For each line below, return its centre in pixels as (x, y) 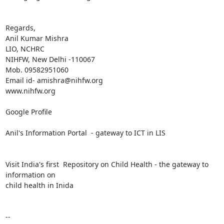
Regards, (20, 28)
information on (31, 175)
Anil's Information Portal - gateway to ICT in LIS (85, 133)
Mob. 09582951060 (37, 70)
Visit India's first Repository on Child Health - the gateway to (107, 164)
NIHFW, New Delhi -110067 (50, 59)
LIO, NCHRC (25, 49)
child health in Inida (39, 185)
